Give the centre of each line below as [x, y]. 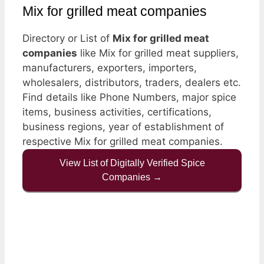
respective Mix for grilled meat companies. [123, 141]
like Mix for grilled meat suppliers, [158, 53]
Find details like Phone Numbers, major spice [129, 97]
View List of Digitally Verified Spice [132, 163]
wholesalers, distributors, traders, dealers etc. [132, 82]
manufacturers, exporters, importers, [110, 67]
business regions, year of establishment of [123, 126]
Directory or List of [67, 38]
